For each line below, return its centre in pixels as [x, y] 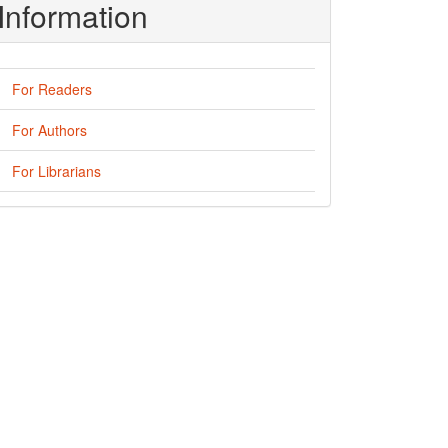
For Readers [52, 89]
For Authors [49, 130]
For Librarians [56, 171]
